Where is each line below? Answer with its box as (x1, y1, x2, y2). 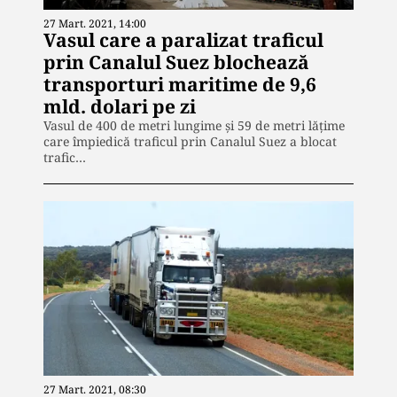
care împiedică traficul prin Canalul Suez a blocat (43, 133, 337, 151)
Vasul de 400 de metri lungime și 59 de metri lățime (43, 117, 345, 135)
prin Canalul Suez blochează (43, 50, 309, 75)
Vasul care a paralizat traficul (43, 27, 323, 53)
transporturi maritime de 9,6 (43, 72, 316, 97)
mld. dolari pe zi (43, 94, 196, 120)
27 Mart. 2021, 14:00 (43, 16, 146, 32)
